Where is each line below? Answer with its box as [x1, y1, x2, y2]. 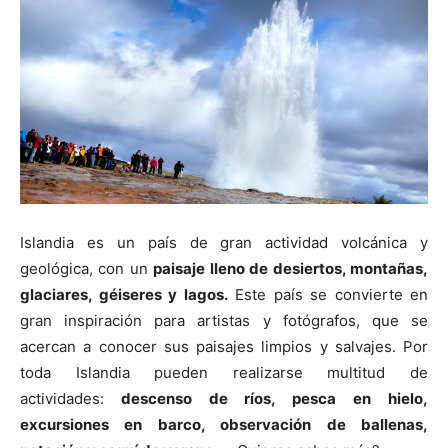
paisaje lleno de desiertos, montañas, [153, 259, 429, 278]
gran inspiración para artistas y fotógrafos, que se [20, 311, 428, 330]
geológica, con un [20, 259, 154, 278]
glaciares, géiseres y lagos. [20, 285, 228, 304]
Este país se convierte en [227, 285, 428, 304]
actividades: [20, 389, 104, 408]
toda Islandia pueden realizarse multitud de [20, 363, 428, 382]
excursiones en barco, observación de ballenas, [20, 415, 428, 434]
